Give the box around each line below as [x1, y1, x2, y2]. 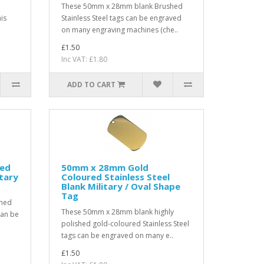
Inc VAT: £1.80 [61, 54, 108, 64]
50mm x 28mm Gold [61, 161, 149, 173]
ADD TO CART [67, 79, 115, 90]
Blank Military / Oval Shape [61, 180, 181, 192]
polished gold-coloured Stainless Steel [61, 218, 190, 229]
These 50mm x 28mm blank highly [61, 206, 174, 217]
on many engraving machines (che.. [61, 24, 179, 35]
